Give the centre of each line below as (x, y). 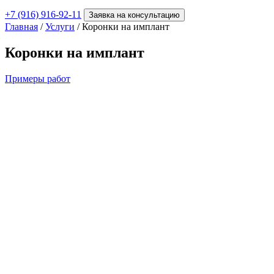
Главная (21, 27)
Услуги (60, 27)
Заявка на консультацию (134, 15)
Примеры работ (38, 78)
